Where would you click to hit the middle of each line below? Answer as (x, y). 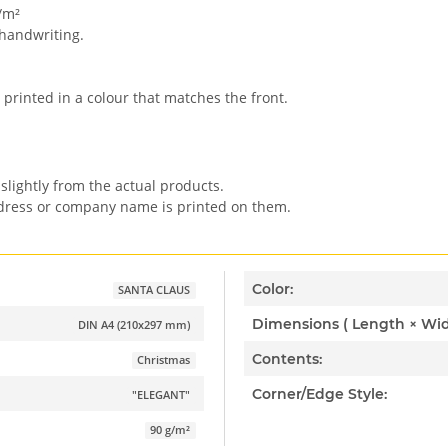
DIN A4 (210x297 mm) (134, 325)
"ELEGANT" (161, 395)
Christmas (164, 360)
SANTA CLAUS (154, 290)
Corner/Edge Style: (320, 393)
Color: (273, 288)
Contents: (287, 358)
